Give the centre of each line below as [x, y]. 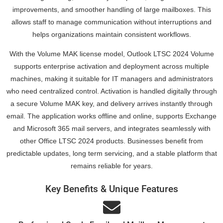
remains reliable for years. [111, 166]
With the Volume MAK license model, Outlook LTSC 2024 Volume [111, 54]
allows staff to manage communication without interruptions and [111, 22]
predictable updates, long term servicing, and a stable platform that [111, 154]
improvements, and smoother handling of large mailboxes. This [111, 9]
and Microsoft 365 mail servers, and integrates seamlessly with [111, 129]
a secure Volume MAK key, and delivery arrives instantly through [111, 104]
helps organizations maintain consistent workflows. [111, 34]
